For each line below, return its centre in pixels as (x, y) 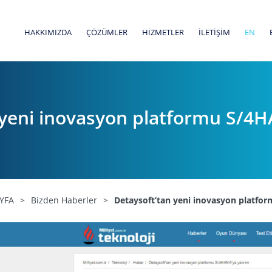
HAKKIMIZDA (48, 32)
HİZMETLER (163, 32)
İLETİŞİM (214, 32)
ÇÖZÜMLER (107, 32)
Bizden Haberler (64, 200)
